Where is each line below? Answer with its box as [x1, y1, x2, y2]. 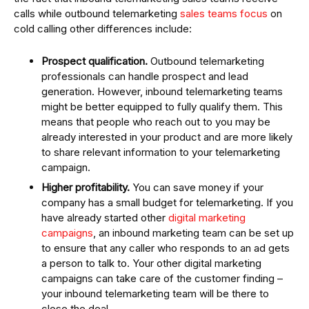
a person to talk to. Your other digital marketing [41, 257, 261, 270]
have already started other [41, 211, 168, 225]
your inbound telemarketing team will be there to [41, 287, 269, 301]
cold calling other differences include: [14, 21, 192, 35]
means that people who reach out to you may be [41, 114, 270, 128]
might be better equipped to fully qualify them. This [41, 99, 283, 113]
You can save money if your [130, 181, 263, 195]
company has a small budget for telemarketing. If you [41, 196, 293, 210]
